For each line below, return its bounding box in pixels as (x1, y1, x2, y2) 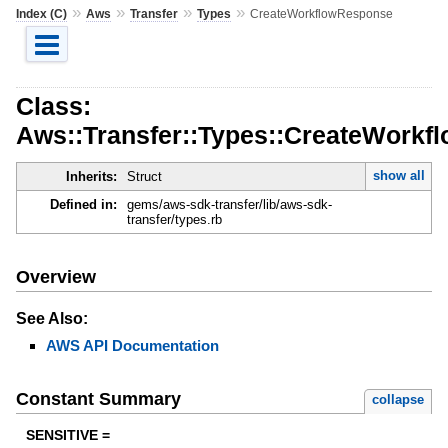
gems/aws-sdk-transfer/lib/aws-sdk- (126, 197, 332, 213)
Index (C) (15, 6, 67, 21)
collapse (372, 392, 425, 408)
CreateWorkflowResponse (249, 6, 393, 21)
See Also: (15, 309, 88, 327)
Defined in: (49, 197, 117, 213)
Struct (126, 169, 162, 185)
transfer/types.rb (126, 212, 222, 228)
